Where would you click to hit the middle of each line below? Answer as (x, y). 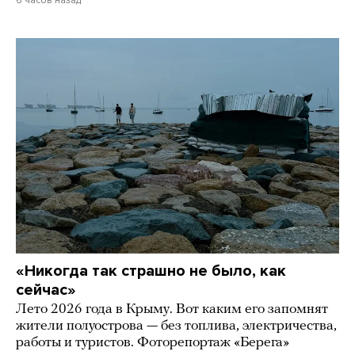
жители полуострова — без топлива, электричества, (176, 326)
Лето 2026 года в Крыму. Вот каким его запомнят (172, 310)
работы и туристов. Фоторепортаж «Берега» (153, 343)
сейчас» (46, 290)
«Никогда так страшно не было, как (151, 271)
